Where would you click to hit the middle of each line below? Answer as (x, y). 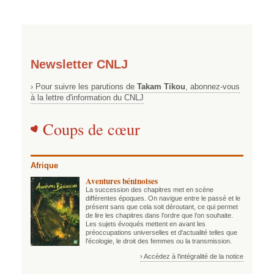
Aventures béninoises (122, 181)
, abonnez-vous (213, 87)
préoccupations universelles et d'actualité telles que (161, 233)
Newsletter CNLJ (79, 64)
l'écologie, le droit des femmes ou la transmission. (160, 241)
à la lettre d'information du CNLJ (87, 98)
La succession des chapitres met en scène (150, 190)
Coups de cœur (91, 129)
